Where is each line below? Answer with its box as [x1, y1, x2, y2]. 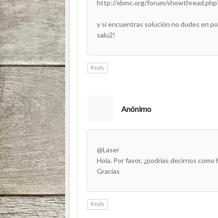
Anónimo [121, 104, 151, 113]
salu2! [97, 30, 115, 39]
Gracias [97, 166, 120, 175]
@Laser [97, 145, 119, 154]
